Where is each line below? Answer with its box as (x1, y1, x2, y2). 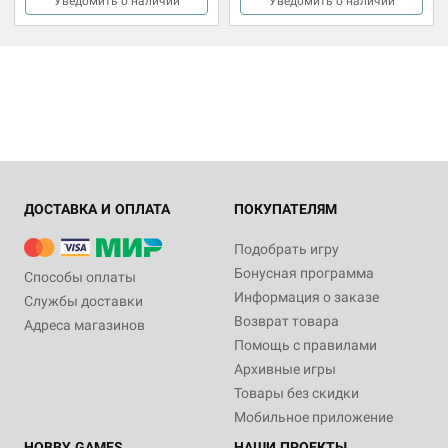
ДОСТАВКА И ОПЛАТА (24, 200, 170, 217)
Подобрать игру (234, 240, 339, 257)
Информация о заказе (234, 288, 379, 305)
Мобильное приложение (234, 408, 393, 425)
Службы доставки (24, 292, 143, 309)
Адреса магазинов (24, 316, 145, 333)
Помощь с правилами (234, 336, 377, 353)
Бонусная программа (234, 264, 374, 281)
